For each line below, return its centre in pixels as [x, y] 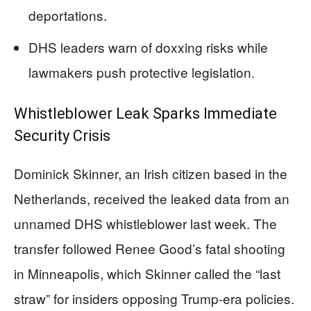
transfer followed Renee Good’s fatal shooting [150, 248]
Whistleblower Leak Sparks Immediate [145, 114]
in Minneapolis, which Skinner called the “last [147, 273]
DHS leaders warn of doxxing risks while [148, 47]
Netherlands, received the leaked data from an [152, 198]
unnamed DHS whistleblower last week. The [145, 223]
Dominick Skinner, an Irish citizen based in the [151, 173]
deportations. [68, 15]
